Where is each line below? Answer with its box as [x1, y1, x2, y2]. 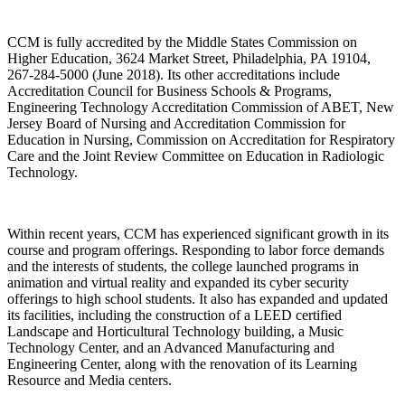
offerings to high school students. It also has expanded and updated [7, 290, 388, 306]
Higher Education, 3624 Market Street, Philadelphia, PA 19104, [7, 50, 371, 66]
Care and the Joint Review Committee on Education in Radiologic [7, 147, 384, 164]
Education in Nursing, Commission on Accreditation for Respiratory [7, 131, 395, 147]
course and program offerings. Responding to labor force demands [7, 241, 384, 258]
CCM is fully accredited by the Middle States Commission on [7, 33, 357, 50]
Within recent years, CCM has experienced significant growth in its [7, 225, 389, 241]
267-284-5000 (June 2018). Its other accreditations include [7, 66, 340, 82]
